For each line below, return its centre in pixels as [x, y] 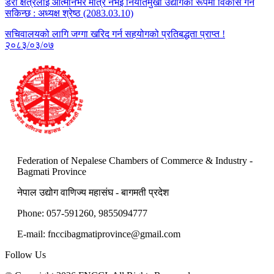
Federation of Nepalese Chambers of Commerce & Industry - [135, 160]
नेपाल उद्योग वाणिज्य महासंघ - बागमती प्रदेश [93, 192]
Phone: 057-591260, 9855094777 [82, 213]
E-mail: [32, 234]
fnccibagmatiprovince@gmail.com [114, 234]
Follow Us [25, 254]
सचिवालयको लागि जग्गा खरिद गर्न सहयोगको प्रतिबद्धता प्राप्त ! [115, 34]
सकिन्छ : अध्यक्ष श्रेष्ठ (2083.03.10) [69, 13]
